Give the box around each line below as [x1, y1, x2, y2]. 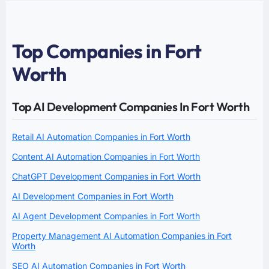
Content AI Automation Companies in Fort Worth [12, 151, 200, 162]
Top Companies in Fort [12, 38, 202, 63]
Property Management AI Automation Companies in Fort [12, 230, 232, 241]
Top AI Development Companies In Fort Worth [12, 98, 249, 114]
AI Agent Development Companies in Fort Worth [12, 210, 200, 221]
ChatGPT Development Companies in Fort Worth [12, 171, 201, 181]
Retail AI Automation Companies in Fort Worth [12, 131, 190, 142]
